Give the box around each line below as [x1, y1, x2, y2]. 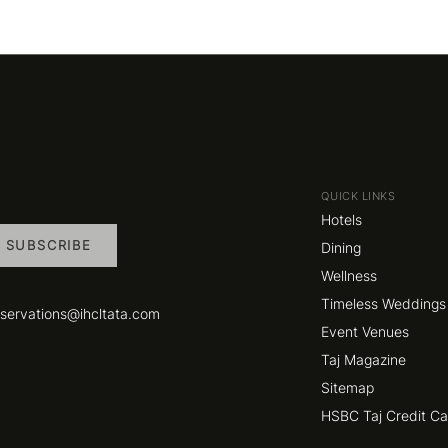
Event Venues [321, 322, 410, 340]
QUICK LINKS [321, 188, 396, 203]
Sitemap [321, 378, 375, 396]
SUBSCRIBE [5, 238, 92, 254]
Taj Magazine [321, 350, 407, 368]
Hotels [321, 210, 363, 228]
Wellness [321, 266, 378, 284]
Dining [321, 238, 362, 256]
